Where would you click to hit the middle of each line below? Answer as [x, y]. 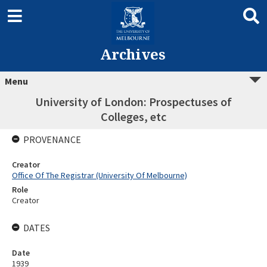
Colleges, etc [133, 117]
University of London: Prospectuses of [133, 102]
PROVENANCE [52, 139]
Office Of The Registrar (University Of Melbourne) [100, 175]
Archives [133, 54]
